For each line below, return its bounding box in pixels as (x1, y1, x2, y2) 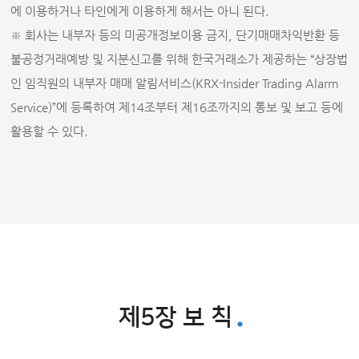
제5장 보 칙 (119, 304, 233, 331)
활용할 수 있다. (10, 124, 89, 138)
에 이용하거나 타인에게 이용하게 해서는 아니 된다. (10, 4, 270, 18)
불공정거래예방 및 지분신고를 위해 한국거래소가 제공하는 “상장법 (10, 52, 349, 66)
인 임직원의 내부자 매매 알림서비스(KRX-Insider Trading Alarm (10, 76, 340, 90)
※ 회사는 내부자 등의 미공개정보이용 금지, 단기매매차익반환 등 (10, 28, 341, 42)
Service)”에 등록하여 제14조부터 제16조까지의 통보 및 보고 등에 (10, 100, 344, 114)
